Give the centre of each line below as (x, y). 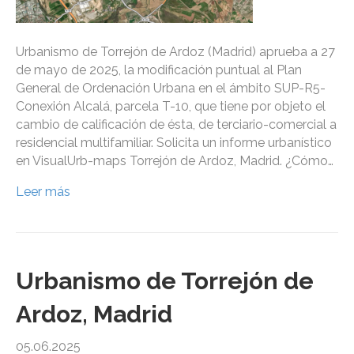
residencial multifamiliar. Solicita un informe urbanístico (174, 143)
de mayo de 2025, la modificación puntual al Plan (159, 70)
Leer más (43, 192)
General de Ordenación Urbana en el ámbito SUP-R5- (171, 88)
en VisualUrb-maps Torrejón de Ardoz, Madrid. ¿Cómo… (175, 161)
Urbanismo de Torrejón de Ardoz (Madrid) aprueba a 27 (175, 52)
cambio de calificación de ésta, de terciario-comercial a (176, 125)
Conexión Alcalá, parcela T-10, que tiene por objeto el (171, 107)
